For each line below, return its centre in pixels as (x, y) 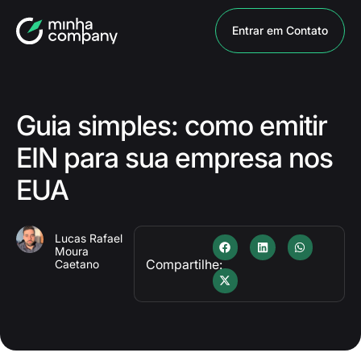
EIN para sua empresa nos (174, 158)
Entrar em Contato (280, 30)
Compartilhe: (184, 264)
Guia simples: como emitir (172, 125)
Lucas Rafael (89, 238)
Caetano (77, 264)
